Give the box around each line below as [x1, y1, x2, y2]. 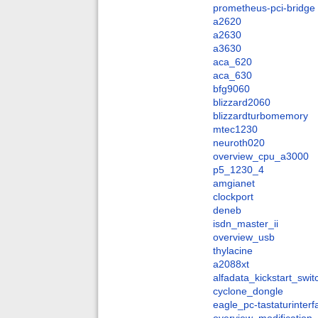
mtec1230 [213, 124, 258, 136]
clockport [213, 191, 253, 203]
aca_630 [213, 70, 252, 82]
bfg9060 [213, 83, 250, 95]
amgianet [213, 177, 255, 190]
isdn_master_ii [213, 218, 278, 230]
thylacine [213, 245, 253, 257]
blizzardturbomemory [213, 110, 308, 122]
